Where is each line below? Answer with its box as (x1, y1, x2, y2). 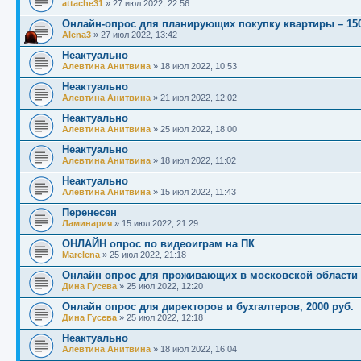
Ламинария (62, 218, 112, 229)
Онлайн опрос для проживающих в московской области (62, 269, 358, 282)
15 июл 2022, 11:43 (160, 187, 236, 197)
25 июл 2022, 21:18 (110, 250, 186, 260)
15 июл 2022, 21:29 (122, 218, 198, 229)
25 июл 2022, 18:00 (160, 124, 237, 135)
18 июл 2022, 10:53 (160, 61, 237, 72)
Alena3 (62, 30, 91, 40)
